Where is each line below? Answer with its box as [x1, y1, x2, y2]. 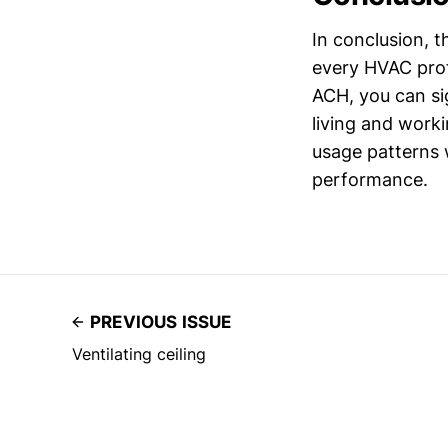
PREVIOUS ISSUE [90, 311, 232, 332]
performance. [312, 168, 428, 190]
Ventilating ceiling [72, 343, 206, 364]
